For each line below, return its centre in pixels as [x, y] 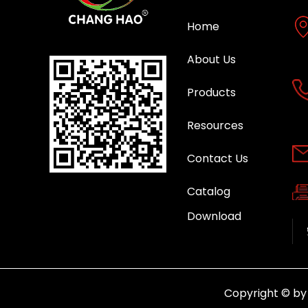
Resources [215, 125]
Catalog [209, 191]
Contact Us [218, 158]
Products [211, 92]
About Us [211, 59]
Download [214, 216]
